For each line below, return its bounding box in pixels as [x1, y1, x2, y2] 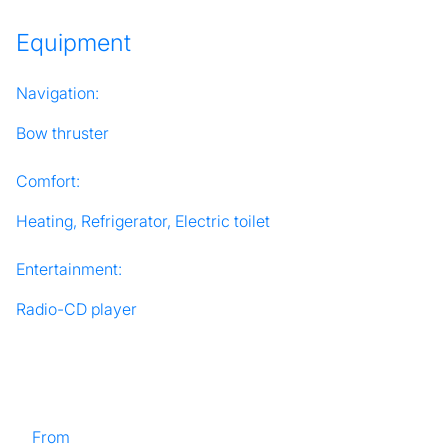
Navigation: [16, 83, 99, 104]
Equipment [16, 28, 131, 58]
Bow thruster [16, 123, 109, 144]
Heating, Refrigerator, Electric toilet [16, 211, 270, 232]
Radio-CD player [16, 299, 137, 320]
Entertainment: [16, 259, 122, 280]
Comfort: [16, 171, 80, 192]
